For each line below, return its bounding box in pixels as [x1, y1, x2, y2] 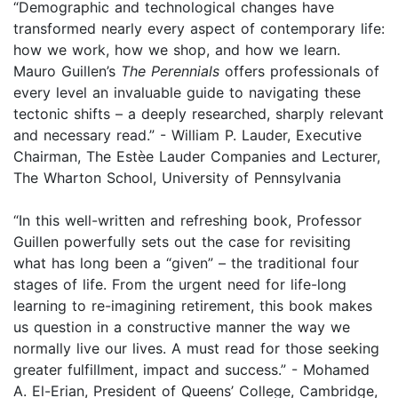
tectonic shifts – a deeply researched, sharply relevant [13, 104, 384, 123]
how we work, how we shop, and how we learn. [13, 40, 340, 59]
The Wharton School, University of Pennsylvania [13, 168, 341, 187]
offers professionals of [219, 61, 379, 80]
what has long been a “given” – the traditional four [13, 253, 359, 272]
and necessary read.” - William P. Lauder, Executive [13, 125, 362, 144]
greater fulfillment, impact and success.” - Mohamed [13, 360, 370, 378]
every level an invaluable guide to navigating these [13, 83, 361, 101]
